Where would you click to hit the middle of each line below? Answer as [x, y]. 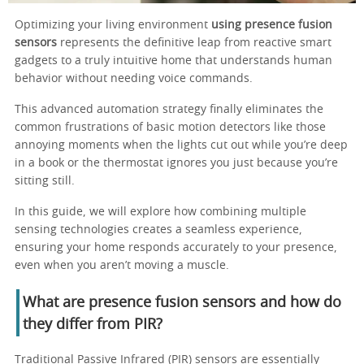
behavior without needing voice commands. [134, 78]
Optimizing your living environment [113, 25]
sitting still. [45, 181]
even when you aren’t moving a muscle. [122, 265]
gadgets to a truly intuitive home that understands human [173, 61]
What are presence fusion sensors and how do [182, 303]
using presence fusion [272, 25]
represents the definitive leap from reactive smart [194, 43]
